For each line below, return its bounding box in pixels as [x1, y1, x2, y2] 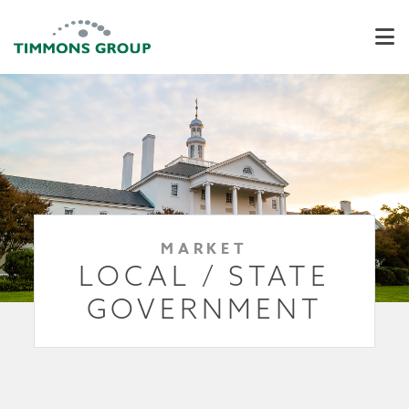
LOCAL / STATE [79, 258, 330, 293]
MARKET [160, 238, 249, 260]
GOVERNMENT [86, 291, 323, 326]
